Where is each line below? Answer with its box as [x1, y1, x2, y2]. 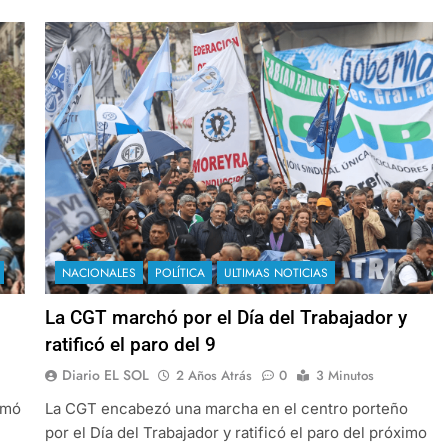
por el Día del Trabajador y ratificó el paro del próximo [44, 422, 427, 442]
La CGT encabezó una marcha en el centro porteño [44, 398, 408, 418]
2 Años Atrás [175, 365, 252, 385]
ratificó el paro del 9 [44, 332, 216, 356]
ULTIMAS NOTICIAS [223, 263, 328, 282]
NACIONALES [61, 263, 136, 282]
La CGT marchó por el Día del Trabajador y [44, 305, 407, 329]
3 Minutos [315, 365, 374, 385]
